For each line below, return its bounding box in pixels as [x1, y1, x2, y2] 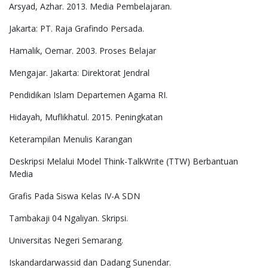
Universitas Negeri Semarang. [9, 234, 123, 246]
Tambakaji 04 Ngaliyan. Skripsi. [9, 212, 128, 224]
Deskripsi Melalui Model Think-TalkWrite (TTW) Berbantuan [9, 156, 238, 167]
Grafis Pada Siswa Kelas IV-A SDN [9, 190, 140, 202]
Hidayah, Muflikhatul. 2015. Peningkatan [9, 111, 163, 123]
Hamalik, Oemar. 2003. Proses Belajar [9, 45, 156, 57]
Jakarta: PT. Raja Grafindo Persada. [9, 23, 144, 35]
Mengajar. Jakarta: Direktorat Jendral [9, 67, 150, 79]
